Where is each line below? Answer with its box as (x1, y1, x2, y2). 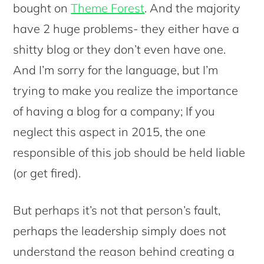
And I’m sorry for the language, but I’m (13, 62, 219, 77)
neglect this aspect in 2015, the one (13, 124, 206, 139)
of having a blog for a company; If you (13, 103, 215, 118)
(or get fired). (13, 165, 81, 180)
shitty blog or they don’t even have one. (13, 41, 226, 57)
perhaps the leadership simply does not (13, 223, 227, 238)
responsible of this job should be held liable (13, 144, 246, 160)
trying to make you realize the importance (13, 82, 239, 98)
